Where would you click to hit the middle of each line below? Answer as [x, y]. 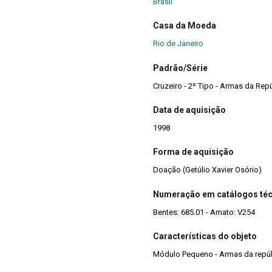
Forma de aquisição [193, 152]
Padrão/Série [180, 68]
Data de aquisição [189, 110]
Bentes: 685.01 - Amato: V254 [204, 212]
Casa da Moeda [185, 26]
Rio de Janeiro [178, 44]
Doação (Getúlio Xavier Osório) [207, 170]
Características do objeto [205, 236]
